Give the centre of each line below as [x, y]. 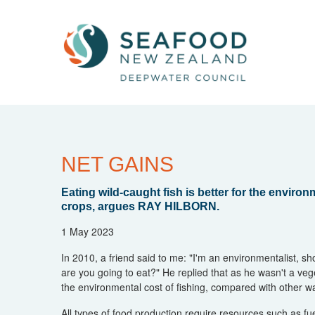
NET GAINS [117, 164]
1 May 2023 [88, 231]
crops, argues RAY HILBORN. [140, 206]
